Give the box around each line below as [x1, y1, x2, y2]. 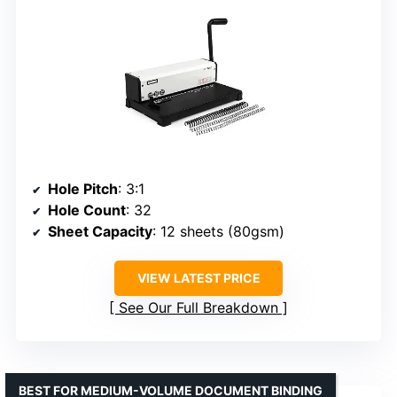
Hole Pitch [48, 180, 118, 198]
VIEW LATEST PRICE [136, 270, 261, 286]
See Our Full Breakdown [119, 299, 278, 317]
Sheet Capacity [48, 222, 152, 241]
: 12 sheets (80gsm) [152, 222, 284, 241]
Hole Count [48, 201, 126, 220]
